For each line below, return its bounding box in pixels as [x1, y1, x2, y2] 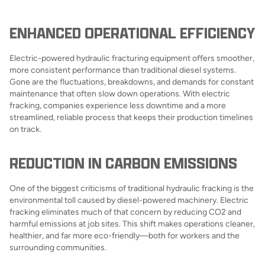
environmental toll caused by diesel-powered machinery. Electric [9, 195, 248, 205]
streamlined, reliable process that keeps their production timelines [9, 112, 253, 122]
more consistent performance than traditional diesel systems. [9, 65, 236, 75]
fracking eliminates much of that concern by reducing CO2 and [9, 207, 241, 216]
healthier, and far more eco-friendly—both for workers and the [9, 231, 240, 240]
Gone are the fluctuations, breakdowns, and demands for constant [9, 77, 254, 86]
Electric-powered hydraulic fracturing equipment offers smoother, [9, 53, 254, 63]
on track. [9, 124, 41, 134]
